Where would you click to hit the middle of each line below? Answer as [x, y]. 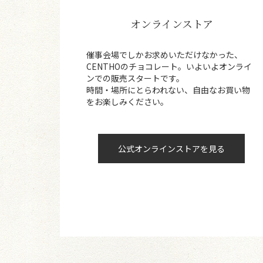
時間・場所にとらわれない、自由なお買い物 [168, 90]
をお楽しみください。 [127, 102]
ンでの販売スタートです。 [135, 78]
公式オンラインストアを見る [171, 149]
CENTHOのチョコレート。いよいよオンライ [169, 67]
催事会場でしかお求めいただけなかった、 [164, 55]
